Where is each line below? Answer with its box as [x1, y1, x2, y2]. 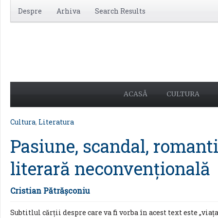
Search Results [95, 6, 145, 16]
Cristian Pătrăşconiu [10, 185, 90, 196]
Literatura [38, 117, 74, 127]
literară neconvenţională [10, 157, 210, 180]
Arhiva [56, 6, 80, 16]
